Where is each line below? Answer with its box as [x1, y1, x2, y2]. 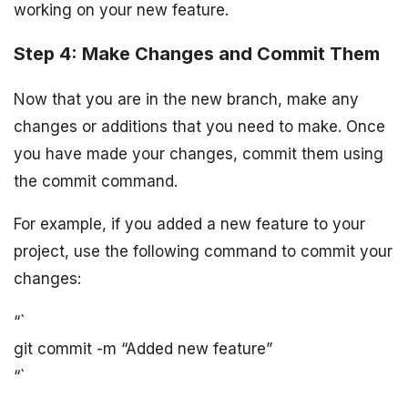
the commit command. [14, 172, 178, 191]
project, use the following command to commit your [14, 242, 393, 261]
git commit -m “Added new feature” [14, 340, 272, 359]
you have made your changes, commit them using [14, 145, 383, 164]
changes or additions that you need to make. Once [14, 117, 385, 137]
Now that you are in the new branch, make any [14, 90, 359, 109]
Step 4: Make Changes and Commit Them [14, 43, 380, 66]
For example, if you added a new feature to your [14, 215, 365, 234]
